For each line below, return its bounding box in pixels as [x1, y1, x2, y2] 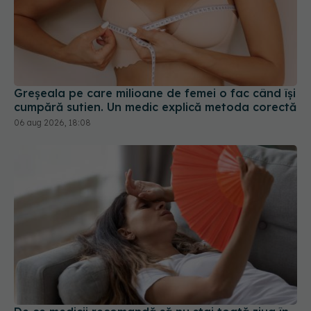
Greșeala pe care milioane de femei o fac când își [14, 86, 296, 101]
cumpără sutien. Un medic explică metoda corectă [14, 100, 296, 115]
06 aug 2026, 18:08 [14, 117, 91, 128]
